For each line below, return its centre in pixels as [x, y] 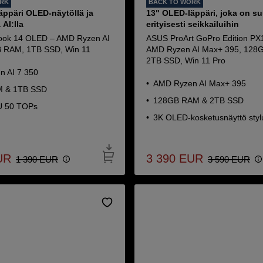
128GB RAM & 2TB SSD [199, 100]
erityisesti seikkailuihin [193, 24]
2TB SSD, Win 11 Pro [186, 60]
